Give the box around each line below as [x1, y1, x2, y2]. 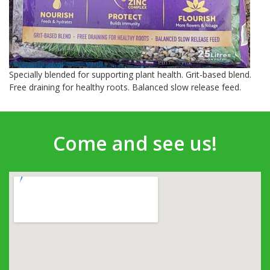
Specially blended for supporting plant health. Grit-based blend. [9, 69, 251, 80]
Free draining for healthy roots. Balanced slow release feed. [9, 81, 241, 93]
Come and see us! [53, 130, 217, 156]
